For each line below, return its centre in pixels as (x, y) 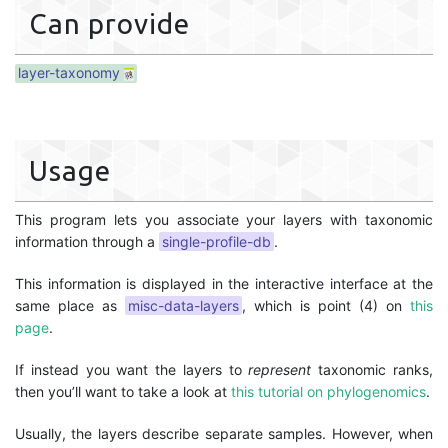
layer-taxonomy (69, 72)
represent (280, 369)
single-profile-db (216, 241)
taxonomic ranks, (372, 369)
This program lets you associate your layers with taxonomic (224, 219)
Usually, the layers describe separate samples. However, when (224, 433)
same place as (70, 305)
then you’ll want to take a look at (123, 391)
